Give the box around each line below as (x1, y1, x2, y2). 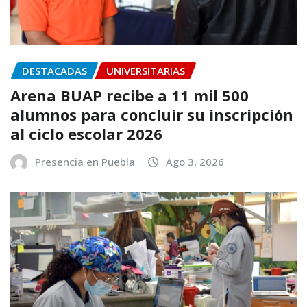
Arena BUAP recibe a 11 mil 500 (10, 85, 249, 106)
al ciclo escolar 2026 (10, 123, 162, 145)
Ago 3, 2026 (166, 155, 224, 169)
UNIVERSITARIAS (106, 63, 185, 77)
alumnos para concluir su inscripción (10, 104, 293, 125)
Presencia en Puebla (35, 155, 135, 169)
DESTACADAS (22, 63, 87, 77)
